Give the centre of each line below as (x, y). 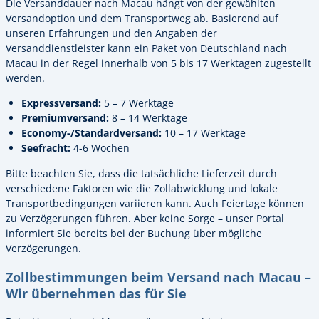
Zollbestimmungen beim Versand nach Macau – (158, 276)
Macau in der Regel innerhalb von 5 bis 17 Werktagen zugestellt (158, 63)
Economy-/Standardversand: (91, 133)
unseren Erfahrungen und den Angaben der (111, 33)
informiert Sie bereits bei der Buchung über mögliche (134, 233)
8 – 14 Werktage (148, 118)
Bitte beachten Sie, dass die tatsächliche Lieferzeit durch (141, 173)
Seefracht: (46, 148)
